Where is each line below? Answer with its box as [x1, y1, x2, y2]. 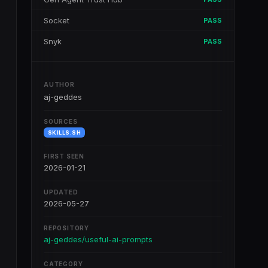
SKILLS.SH [48, 129, 81, 136]
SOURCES [44, 118, 78, 125]
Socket [44, 16, 69, 25]
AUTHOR [44, 81, 75, 88]
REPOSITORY [44, 224, 89, 232]
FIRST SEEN [44, 153, 84, 160]
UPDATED [44, 188, 78, 196]
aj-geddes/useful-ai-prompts [44, 234, 153, 244]
